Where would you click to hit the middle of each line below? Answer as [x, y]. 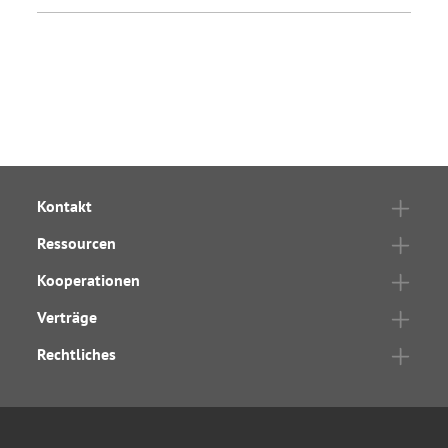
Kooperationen [88, 280]
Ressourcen [76, 243]
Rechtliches [76, 354]
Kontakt [64, 206]
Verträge [67, 317]
